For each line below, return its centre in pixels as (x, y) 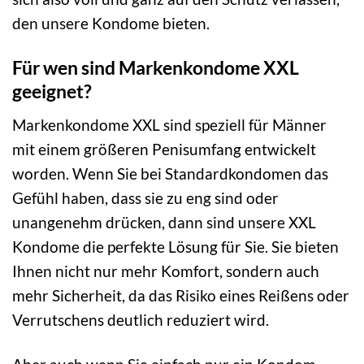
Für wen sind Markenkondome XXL (156, 68)
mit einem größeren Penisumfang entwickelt (164, 149)
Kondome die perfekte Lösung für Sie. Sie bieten (175, 246)
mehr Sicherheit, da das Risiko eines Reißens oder (181, 295)
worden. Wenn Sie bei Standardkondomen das (170, 173)
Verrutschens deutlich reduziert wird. (141, 319)
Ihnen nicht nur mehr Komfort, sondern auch (166, 271)
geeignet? (52, 91)
